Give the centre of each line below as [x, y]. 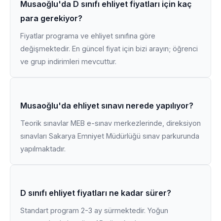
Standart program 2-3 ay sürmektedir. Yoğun [94, 210]
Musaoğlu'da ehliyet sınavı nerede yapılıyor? [107, 106]
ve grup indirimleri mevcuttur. [68, 61]
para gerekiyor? [51, 18]
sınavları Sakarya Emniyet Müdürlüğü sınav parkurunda [110, 136]
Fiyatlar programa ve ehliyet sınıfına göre [88, 36]
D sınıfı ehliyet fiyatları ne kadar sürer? [96, 193]
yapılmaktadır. [43, 149]
